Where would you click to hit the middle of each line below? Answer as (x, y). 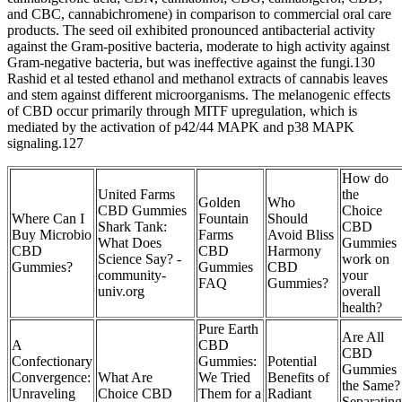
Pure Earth (228, 329)
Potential (292, 362)
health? (362, 308)
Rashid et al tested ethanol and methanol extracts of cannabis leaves (197, 79)
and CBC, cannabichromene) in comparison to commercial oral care (199, 14)
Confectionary (52, 362)
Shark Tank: (132, 227)
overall (361, 292)
